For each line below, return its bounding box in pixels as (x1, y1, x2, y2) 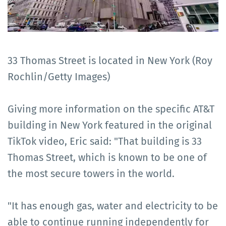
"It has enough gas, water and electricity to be (8, 199, 218, 212)
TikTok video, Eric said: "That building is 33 (8, 135, 202, 147)
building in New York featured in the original (8, 119, 212, 131)
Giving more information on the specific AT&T (8, 102, 214, 115)
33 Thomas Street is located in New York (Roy (8, 54, 212, 67)
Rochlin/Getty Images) (8, 70, 110, 83)
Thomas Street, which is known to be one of (8, 151, 207, 163)
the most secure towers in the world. (8, 167, 175, 180)
